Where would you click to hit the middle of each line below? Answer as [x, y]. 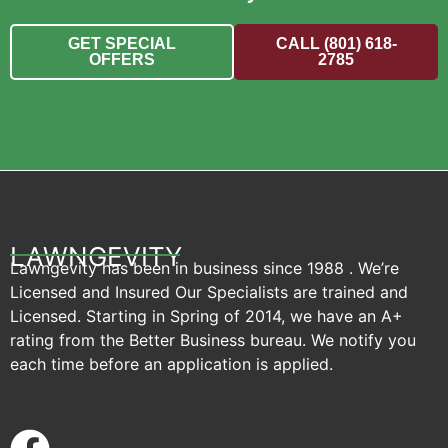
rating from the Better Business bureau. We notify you [213, 340]
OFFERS [122, 60]
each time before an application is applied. [171, 364]
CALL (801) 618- [336, 44]
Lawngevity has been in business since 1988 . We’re [204, 268]
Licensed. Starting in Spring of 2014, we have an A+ [206, 316]
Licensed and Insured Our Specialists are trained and [209, 292]
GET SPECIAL [122, 44]
